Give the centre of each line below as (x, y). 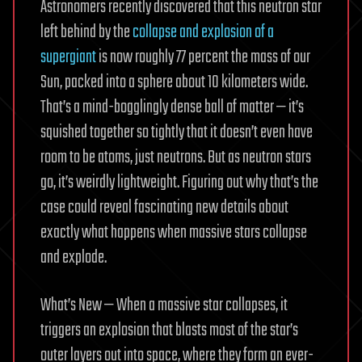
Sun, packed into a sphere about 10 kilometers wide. (174, 83)
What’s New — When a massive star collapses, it (164, 306)
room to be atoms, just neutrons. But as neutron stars (176, 158)
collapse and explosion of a (203, 33)
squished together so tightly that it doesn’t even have (177, 133)
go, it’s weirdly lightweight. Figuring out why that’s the (179, 183)
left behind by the (86, 33)
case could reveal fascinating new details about (164, 208)
